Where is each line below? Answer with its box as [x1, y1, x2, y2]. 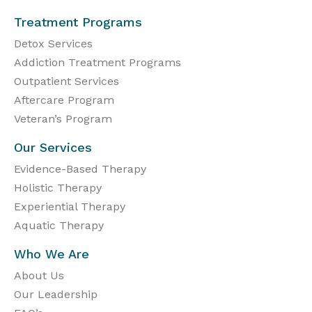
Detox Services [14, 36, 93, 50]
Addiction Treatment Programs [14, 55, 181, 69]
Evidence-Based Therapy [14, 162, 146, 175]
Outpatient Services [14, 74, 119, 88]
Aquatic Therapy [14, 218, 104, 232]
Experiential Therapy [14, 199, 125, 213]
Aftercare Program [14, 93, 114, 107]
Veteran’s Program [14, 111, 112, 125]
